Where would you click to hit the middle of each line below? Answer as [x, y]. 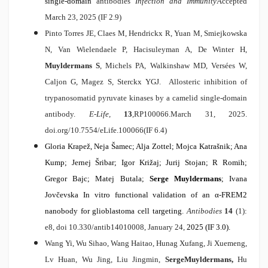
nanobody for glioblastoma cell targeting [113, 211]
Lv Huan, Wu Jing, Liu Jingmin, [105, 260]
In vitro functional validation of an [149, 195]
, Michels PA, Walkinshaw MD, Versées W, [174, 66]
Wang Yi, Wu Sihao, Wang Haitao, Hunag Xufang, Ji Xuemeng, [146, 243]
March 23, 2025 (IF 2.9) [83, 17]
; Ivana [234, 179]
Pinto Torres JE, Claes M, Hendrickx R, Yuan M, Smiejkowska [146, 33]
